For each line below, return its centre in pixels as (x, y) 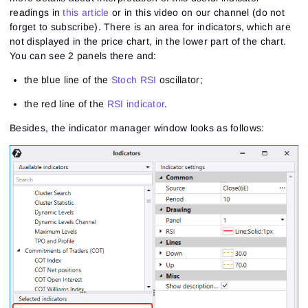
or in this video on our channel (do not (197, 12)
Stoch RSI (134, 79)
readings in (36, 12)
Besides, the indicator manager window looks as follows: (137, 128)
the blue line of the (68, 79)
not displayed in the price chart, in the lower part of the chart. (148, 41)
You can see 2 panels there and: (83, 55)
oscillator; (179, 79)
